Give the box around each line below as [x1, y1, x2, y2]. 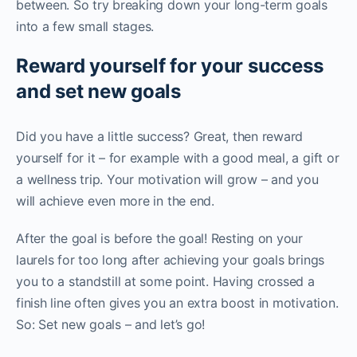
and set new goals [16, 80, 181, 103]
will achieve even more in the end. [16, 193, 214, 209]
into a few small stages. [16, 18, 155, 34]
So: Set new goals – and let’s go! [16, 316, 206, 332]
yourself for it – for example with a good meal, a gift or [16, 150, 339, 166]
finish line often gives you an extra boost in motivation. [16, 295, 339, 311]
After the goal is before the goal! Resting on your [16, 230, 304, 246]
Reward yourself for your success [16, 54, 324, 77]
